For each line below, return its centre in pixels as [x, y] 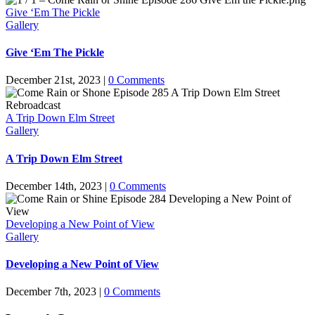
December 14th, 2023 [54, 186]
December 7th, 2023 [51, 292]
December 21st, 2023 [53, 80]
